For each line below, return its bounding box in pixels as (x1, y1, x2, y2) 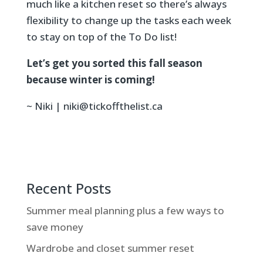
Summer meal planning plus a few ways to (26, 203, 224, 217)
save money (26, 220, 83, 234)
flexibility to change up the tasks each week (26, 13, 231, 27)
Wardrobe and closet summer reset (26, 241, 194, 255)
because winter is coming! (26, 72, 160, 86)
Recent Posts (26, 178, 111, 198)
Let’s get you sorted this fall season (26, 56, 203, 70)
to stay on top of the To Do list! (26, 29, 177, 43)
